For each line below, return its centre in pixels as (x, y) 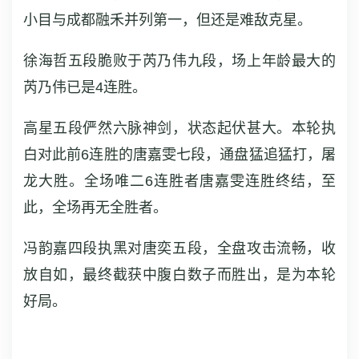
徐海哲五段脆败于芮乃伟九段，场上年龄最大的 (179, 61)
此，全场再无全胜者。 (95, 208)
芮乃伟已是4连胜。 (85, 87)
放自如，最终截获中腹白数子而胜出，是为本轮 (179, 275)
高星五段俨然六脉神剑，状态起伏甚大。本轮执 (179, 128)
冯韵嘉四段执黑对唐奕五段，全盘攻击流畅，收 (179, 248)
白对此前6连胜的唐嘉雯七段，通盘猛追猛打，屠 (179, 155)
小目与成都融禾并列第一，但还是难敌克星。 (167, 20)
